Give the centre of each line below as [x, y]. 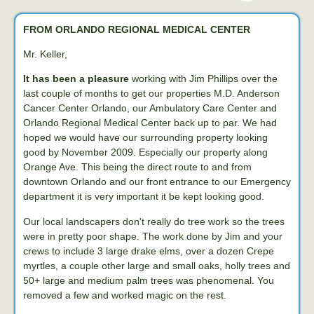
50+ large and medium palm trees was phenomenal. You [149, 280]
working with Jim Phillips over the [203, 79]
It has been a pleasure [76, 79]
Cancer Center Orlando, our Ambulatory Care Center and [150, 108]
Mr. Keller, [45, 54]
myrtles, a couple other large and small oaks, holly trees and [157, 265]
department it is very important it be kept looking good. [144, 197]
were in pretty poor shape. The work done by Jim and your [153, 236]
